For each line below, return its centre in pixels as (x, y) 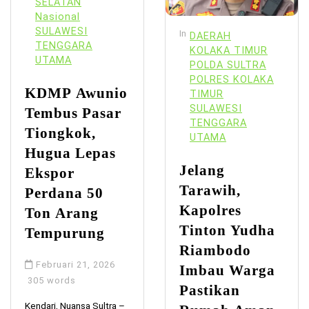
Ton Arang (62, 213)
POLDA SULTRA (228, 66)
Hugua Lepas (70, 153)
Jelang (202, 170)
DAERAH (210, 37)
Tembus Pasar (73, 113)
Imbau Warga (227, 270)
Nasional (58, 17)
